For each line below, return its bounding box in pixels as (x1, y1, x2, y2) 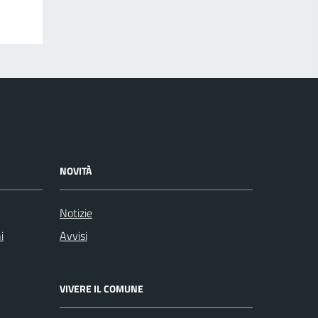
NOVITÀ (60, 163, 92, 178)
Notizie (60, 204, 92, 221)
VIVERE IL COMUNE (60, 280, 143, 296)
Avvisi (60, 226, 87, 244)
